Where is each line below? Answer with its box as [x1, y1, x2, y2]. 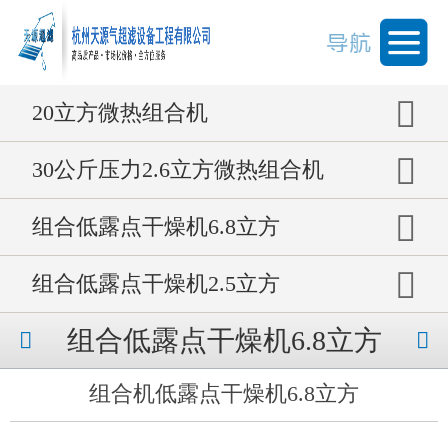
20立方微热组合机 [31, 100, 208, 126]
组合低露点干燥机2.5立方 [31, 271, 280, 297]
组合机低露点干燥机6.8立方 [89, 381, 359, 407]
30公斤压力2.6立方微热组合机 [31, 157, 324, 183]
